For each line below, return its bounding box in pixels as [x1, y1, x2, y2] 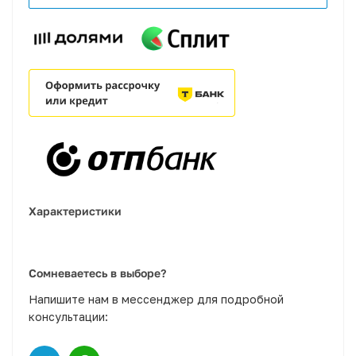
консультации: [29, 309, 108, 323]
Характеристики [29, 203, 122, 218]
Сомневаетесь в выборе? [29, 265, 166, 280]
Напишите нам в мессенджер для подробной [29, 292, 284, 306]
